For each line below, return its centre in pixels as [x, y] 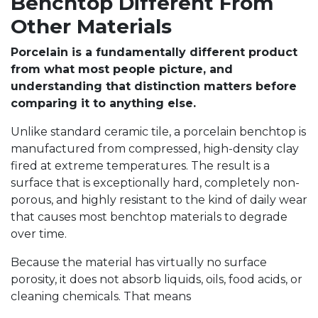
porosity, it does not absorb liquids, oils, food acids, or [157, 280]
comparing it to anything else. [103, 104]
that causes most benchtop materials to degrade [149, 217]
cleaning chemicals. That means [101, 297]
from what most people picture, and [122, 70]
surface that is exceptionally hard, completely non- [155, 183]
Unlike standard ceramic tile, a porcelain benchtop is [158, 132]
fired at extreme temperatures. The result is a [140, 166]
